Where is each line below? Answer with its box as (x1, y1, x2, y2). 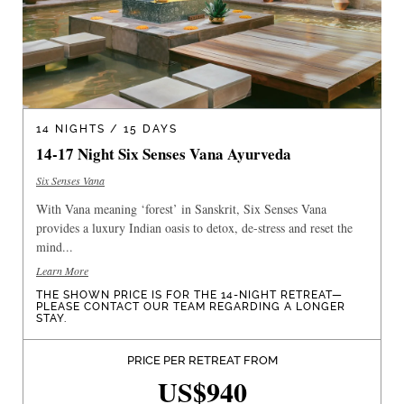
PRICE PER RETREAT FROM (126, 353, 278, 367)
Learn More (36, 262, 88, 278)
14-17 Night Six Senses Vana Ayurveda (36, 142, 291, 165)
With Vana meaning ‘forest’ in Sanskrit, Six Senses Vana (36, 199, 326, 217)
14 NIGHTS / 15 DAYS (36, 122, 178, 135)
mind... (36, 237, 73, 255)
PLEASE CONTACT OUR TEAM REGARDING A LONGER (36, 299, 345, 313)
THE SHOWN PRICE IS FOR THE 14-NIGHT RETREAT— (36, 288, 343, 301)
